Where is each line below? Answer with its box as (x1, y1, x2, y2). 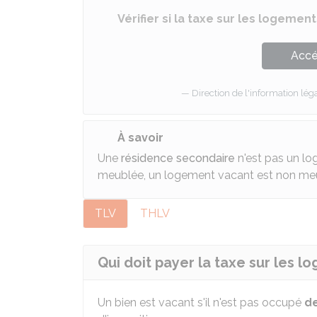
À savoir (117, 131, 163, 144)
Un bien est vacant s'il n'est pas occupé (98, 296, 304, 309)
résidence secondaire (121, 151, 235, 165)
